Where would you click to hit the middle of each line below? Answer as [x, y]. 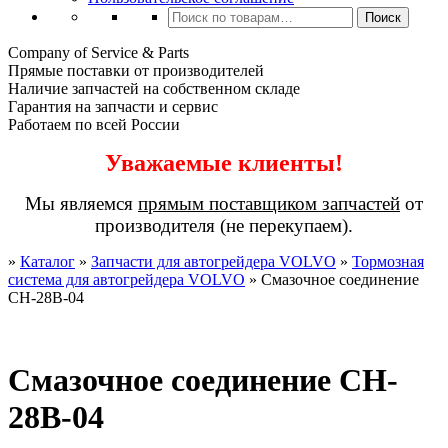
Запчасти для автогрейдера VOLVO [213, 261]
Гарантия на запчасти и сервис [113, 106]
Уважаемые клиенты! [224, 163]
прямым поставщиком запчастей [269, 203]
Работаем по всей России [94, 124]
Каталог [47, 261]
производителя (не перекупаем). [224, 225]
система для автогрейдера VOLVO [126, 279]
